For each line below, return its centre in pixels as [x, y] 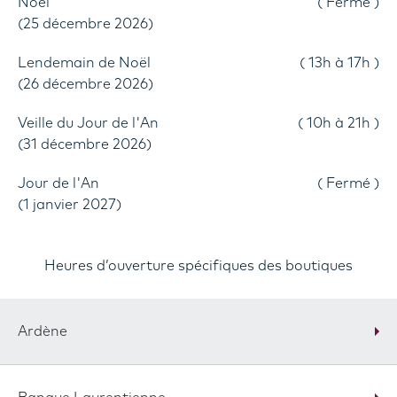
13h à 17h [339, 63]
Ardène [43, 331]
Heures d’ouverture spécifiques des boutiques [198, 266]
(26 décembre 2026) [86, 84]
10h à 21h [339, 123]
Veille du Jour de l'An [93, 123]
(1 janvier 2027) [70, 205]
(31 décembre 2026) [85, 144]
